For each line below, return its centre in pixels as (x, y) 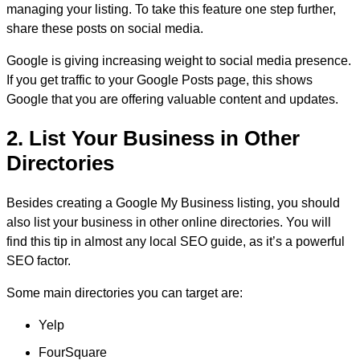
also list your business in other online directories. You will (169, 222)
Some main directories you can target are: (125, 292)
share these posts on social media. (105, 28)
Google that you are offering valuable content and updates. (172, 99)
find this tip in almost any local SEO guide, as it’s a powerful (176, 241)
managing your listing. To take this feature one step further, (171, 9)
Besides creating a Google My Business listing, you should (173, 202)
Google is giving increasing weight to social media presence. (179, 60)
